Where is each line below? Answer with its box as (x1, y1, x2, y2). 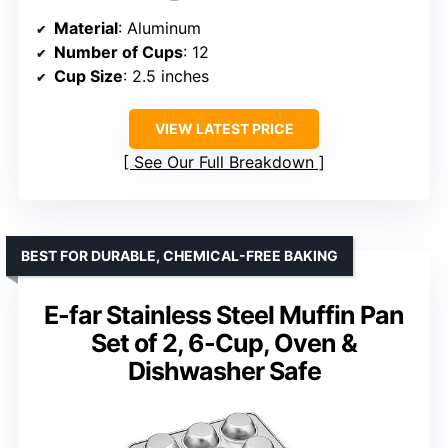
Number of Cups (54, 41, 183, 62)
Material (54, 17, 118, 38)
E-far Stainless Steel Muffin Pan (44, 299, 404, 330)
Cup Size (54, 65, 123, 86)
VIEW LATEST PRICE (154, 119, 294, 137)
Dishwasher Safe (127, 355, 321, 386)
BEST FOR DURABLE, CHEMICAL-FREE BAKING (21, 246, 338, 264)
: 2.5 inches (123, 65, 209, 86)
